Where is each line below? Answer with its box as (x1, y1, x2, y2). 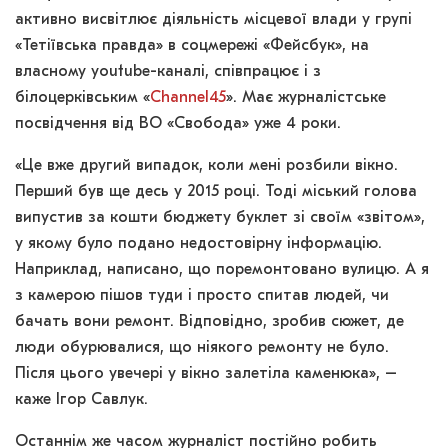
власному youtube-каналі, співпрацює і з (15, 64, 321, 81)
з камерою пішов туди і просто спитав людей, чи (15, 288, 389, 305)
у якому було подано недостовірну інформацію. (15, 236, 382, 253)
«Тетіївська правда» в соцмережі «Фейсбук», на (15, 38, 369, 55)
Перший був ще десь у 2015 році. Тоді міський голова (15, 184, 417, 201)
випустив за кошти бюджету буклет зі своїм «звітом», (15, 210, 425, 227)
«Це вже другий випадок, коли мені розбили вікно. (15, 158, 398, 175)
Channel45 (150, 90, 226, 107)
